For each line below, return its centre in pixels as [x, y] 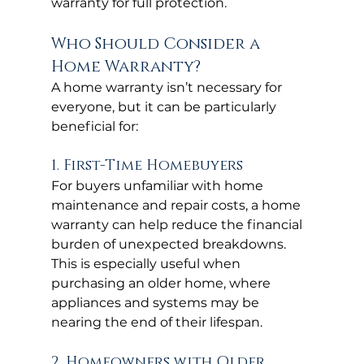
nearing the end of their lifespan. [156, 322]
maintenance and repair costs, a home [177, 205]
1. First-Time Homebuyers [147, 165]
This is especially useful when [147, 263]
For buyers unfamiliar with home [158, 185]
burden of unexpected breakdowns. [170, 244]
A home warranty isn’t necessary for [168, 87]
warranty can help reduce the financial [178, 224]
